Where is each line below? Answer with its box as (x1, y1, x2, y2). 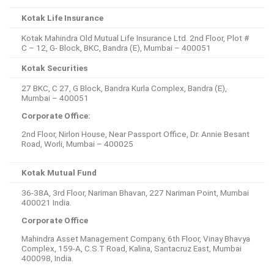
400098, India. (21, 253, 73, 264)
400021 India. (21, 197, 72, 207)
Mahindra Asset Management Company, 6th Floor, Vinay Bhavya (21, 234, 250, 244)
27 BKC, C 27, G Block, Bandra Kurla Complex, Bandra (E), (21, 83, 227, 93)
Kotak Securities (21, 62, 87, 73)
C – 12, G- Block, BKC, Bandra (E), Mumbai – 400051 (21, 42, 211, 53)
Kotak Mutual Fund (21, 167, 97, 177)
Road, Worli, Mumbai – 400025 (21, 139, 133, 149)
